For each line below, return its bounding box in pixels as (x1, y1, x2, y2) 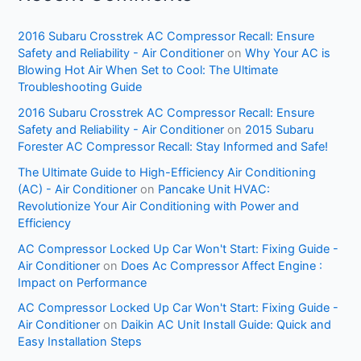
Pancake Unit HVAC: (158, 181, 271, 197)
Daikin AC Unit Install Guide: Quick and (121, 317, 332, 333)
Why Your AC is (245, 45, 331, 60)
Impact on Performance (18, 275, 147, 290)
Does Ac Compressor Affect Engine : (121, 258, 323, 273)
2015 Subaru (245, 122, 314, 137)
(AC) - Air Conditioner (18, 181, 138, 197)
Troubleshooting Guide (18, 79, 143, 94)
